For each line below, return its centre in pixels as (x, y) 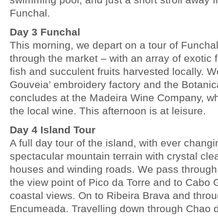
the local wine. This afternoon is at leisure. (108, 111)
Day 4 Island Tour (53, 130)
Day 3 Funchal (45, 32)
